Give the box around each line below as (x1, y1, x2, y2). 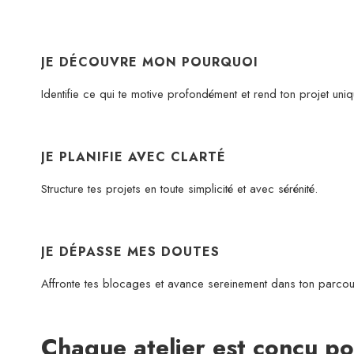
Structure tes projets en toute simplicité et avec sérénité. (41, 179, 318, 198)
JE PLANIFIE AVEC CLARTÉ (41, 147, 226, 166)
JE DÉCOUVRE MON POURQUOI (41, 52, 258, 71)
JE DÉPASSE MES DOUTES (41, 242, 220, 261)
